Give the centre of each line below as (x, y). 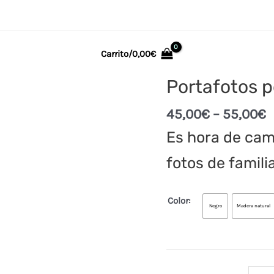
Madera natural (254, 206)
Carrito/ (117, 54)
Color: (179, 200)
